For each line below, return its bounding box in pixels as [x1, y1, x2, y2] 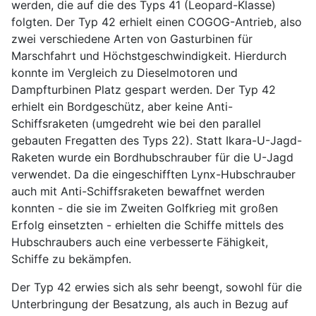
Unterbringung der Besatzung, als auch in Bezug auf [11, 296, 288, 311]
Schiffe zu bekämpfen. [11, 251, 131, 266]
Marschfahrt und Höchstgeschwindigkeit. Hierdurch [11, 48, 286, 63]
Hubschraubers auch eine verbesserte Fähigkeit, [11, 234, 268, 249]
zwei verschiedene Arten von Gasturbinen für [11, 31, 253, 46]
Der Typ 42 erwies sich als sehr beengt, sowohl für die [11, 279, 302, 294]
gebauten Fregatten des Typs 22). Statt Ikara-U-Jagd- [11, 133, 302, 147]
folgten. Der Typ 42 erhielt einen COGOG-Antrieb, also [11, 14, 302, 29]
